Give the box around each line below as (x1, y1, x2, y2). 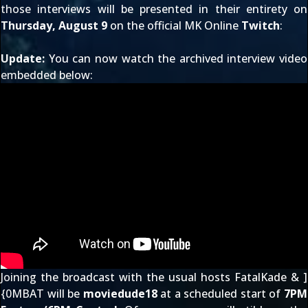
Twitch (241, 18, 280, 33)
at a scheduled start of (157, 286, 285, 301)
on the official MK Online (107, 18, 241, 33)
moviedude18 (82, 286, 157, 301)
